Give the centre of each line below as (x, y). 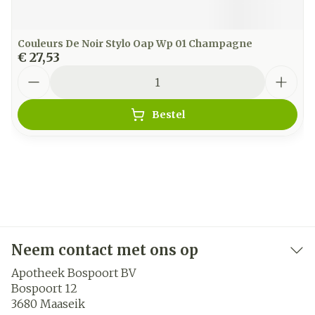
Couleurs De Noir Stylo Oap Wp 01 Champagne (135, 44)
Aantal (37, 72)
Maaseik (63, 304)
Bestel (168, 115)
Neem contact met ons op (105, 250)
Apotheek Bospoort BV (73, 273)
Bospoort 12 (44, 288)
